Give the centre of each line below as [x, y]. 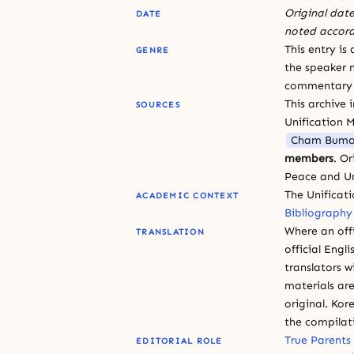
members [309, 158]
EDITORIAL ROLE [179, 341]
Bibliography [318, 213]
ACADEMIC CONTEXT [188, 195]
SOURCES [158, 104]
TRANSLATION [170, 232]
